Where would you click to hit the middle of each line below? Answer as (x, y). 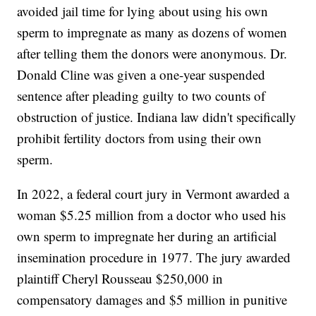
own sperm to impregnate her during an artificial (147, 236)
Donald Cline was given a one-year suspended (141, 75)
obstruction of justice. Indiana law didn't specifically (157, 117)
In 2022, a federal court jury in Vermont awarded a (153, 194)
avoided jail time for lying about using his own (143, 11)
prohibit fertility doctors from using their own (140, 138)
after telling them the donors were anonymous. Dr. (152, 54)
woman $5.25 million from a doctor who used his (152, 215)
